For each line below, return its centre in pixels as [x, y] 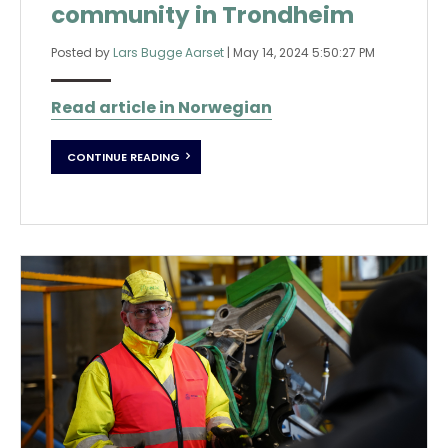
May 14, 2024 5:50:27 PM [304, 53]
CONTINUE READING [123, 156]
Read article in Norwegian [161, 108]
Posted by [82, 53]
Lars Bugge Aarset [168, 53]
